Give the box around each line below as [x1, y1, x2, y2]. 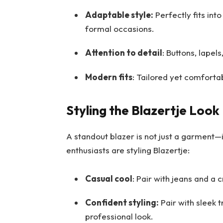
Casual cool [85, 173, 132, 184]
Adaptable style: [85, 9, 153, 20]
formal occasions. [85, 23, 154, 34]
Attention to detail [85, 47, 162, 58]
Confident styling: [85, 197, 159, 208]
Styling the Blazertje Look [66, 102, 220, 119]
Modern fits [85, 71, 132, 82]
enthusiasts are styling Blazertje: [66, 145, 190, 156]
